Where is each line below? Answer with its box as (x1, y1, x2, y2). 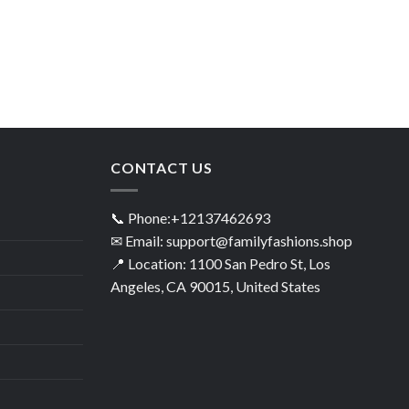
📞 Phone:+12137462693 (110, 208, 270, 226)
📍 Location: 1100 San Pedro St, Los (110, 254, 330, 272)
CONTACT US (110, 159, 213, 177)
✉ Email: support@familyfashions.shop (110, 231, 352, 249)
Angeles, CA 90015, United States (110, 277, 320, 295)
